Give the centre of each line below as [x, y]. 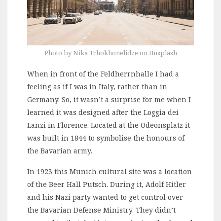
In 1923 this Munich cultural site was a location [110, 171]
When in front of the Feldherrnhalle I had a [103, 74]
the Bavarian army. [60, 150]
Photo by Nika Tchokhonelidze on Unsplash [110, 53]
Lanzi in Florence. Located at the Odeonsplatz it [109, 125]
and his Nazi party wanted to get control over [105, 197]
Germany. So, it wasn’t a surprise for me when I [109, 99]
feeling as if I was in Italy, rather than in [97, 86]
